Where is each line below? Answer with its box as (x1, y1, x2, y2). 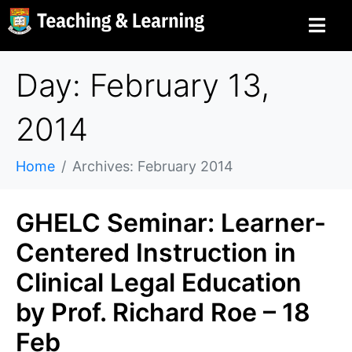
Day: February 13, (16, 66, 269, 104)
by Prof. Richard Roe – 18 (16, 297, 310, 328)
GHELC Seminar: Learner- (16, 207, 326, 238)
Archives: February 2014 (72, 158, 233, 174)
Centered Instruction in (16, 237, 296, 268)
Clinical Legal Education (16, 267, 302, 298)
